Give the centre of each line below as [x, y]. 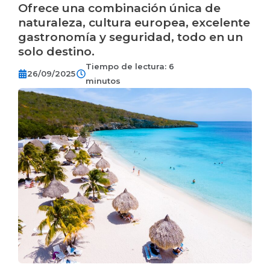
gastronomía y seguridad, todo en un [130, 37]
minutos [103, 81]
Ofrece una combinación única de [119, 8]
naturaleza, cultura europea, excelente [134, 23]
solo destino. [56, 52]
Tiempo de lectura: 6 [130, 66]
